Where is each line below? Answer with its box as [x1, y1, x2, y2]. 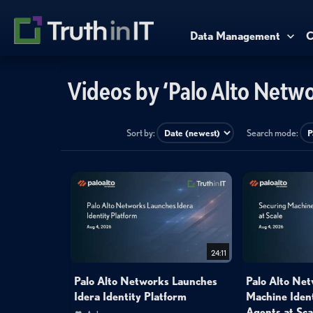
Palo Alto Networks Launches [73, 275, 217, 289]
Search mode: [247, 127, 300, 138]
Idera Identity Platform [73, 289, 187, 303]
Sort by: [126, 127, 156, 138]
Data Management [190, 29, 280, 43]
